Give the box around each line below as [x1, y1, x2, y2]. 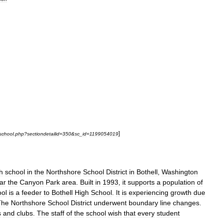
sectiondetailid [27, 131, 59, 137]
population [163, 178, 195, 186]
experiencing [129, 189, 168, 196]
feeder [22, 189, 42, 196]
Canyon [20, 178, 44, 186]
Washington [162, 168, 198, 176]
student [157, 209, 180, 217]
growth [170, 189, 192, 196]
